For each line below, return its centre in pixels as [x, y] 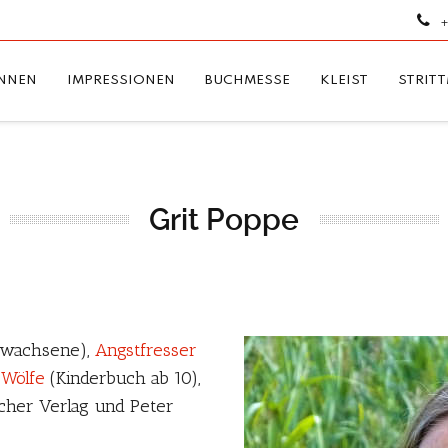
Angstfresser [146, 350]
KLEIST [344, 80]
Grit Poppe [224, 219]
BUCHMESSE [247, 80]
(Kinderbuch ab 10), [123, 378]
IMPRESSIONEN [121, 80]
